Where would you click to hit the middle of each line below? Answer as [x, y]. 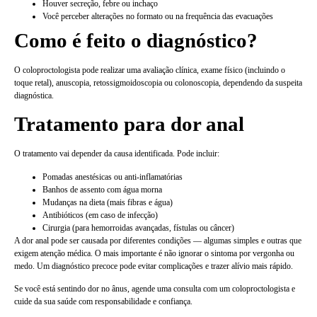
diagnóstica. [34, 95]
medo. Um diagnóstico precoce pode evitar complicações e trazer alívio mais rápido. [154, 266]
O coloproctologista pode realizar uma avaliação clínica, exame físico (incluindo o [150, 70]
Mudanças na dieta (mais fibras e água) [108, 202]
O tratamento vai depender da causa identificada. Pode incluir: [117, 154]
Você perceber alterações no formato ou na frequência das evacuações [158, 16]
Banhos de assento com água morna [102, 189]
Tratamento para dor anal [129, 124]
